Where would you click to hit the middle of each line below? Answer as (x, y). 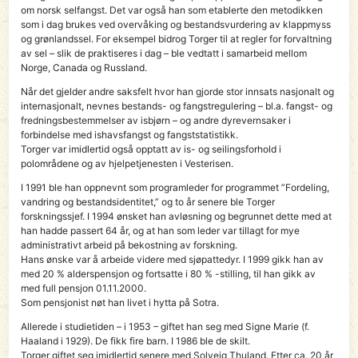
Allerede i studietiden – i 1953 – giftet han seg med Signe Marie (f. (165, 326)
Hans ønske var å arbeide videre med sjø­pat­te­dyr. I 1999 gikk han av (173, 259)
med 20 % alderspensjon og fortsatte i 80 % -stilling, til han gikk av (169, 273)
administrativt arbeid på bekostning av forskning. (129, 245)
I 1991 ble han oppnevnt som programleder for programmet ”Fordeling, (175, 187)
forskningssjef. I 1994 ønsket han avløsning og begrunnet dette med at (177, 216)
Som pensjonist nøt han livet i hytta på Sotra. (120, 302)
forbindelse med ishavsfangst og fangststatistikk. (130, 134)
